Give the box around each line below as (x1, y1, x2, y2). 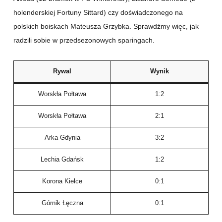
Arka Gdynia (44, 134, 80, 142)
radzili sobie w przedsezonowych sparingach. (13, 36, 155, 45)
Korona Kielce (42, 178, 82, 185)
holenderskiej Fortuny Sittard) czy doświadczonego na (13, 8, 183, 17)
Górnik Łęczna (41, 200, 83, 207)
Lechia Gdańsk (41, 156, 84, 164)
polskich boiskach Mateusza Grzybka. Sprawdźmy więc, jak (13, 22, 199, 31)
